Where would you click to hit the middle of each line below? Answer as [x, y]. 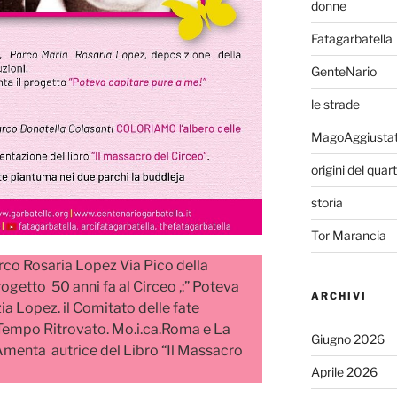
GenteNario [343, 71]
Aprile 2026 [344, 371]
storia [327, 202]
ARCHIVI [339, 296]
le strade [335, 104]
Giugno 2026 [347, 339]
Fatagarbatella [351, 38]
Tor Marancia [348, 235]
